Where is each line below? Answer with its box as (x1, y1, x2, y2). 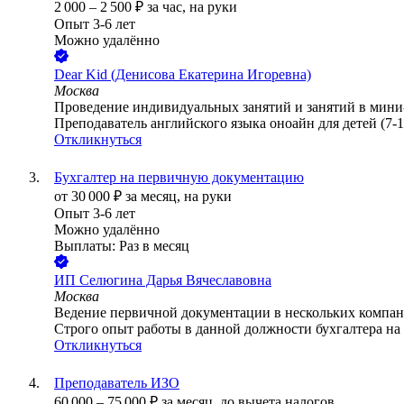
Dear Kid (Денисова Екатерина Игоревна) (54, 67, 311, 83)
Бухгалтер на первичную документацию (54, 170, 304, 186)
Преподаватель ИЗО (54, 375, 179, 391)
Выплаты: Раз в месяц (54, 238, 189, 254)
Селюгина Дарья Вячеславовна (79, 272, 271, 289)
